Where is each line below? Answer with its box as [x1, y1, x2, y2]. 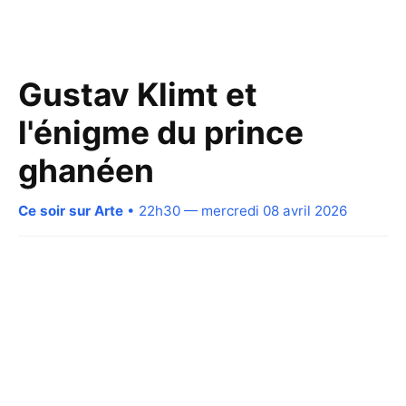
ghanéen [18, 150, 154, 190]
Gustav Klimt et [18, 74, 257, 114]
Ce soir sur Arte [18, 201, 123, 219]
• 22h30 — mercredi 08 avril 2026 [123, 201, 347, 219]
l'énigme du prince [18, 112, 304, 152]
